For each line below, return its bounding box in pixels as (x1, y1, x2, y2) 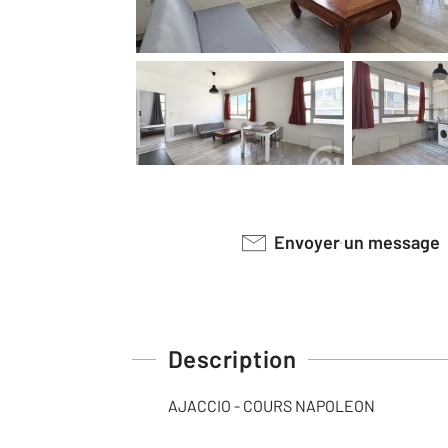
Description (168, 344, 297, 373)
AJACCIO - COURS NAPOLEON (168, 396, 375, 415)
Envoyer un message (285, 231, 441, 253)
